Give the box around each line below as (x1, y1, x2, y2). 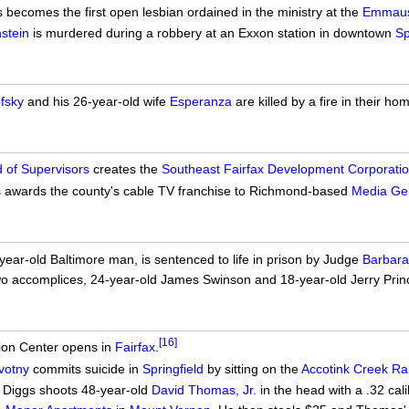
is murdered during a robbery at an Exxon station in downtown (28, 26, 395, 41)
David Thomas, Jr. (151, 383, 257, 398)
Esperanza (169, 93, 232, 109)
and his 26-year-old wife (23, 93, 170, 109)
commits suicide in (28, 361, 142, 376)
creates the (89, 162, 162, 177)
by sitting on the (203, 361, 301, 376)
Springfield (142, 361, 204, 376)
